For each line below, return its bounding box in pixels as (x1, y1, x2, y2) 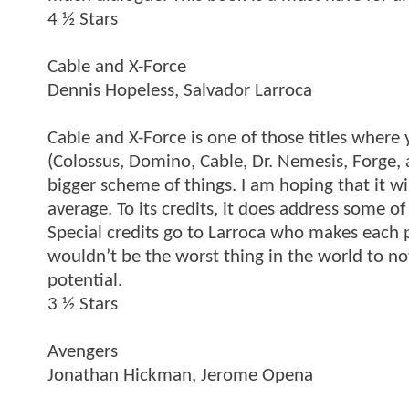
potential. (47, 270, 122, 290)
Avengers (47, 341, 118, 362)
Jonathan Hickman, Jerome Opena (47, 365, 313, 385)
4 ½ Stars (47, 9, 118, 29)
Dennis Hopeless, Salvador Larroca (47, 80, 312, 100)
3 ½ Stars (47, 294, 118, 314)
